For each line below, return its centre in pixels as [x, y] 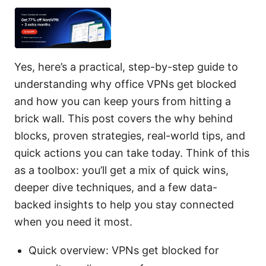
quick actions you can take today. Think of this [132, 153]
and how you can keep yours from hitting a [123, 101]
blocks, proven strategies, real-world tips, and [130, 135]
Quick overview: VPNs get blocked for [124, 250]
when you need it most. [73, 221]
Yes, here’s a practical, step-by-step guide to [126, 66]
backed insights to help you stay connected [124, 204]
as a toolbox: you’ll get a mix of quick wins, [121, 170]
